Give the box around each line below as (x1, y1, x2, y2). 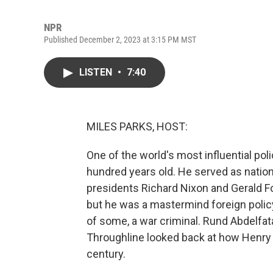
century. (87, 247, 126, 260)
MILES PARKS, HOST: (87, 120, 188, 133)
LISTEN (79, 66, 115, 78)
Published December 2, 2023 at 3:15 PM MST (44, 35, 196, 44)
